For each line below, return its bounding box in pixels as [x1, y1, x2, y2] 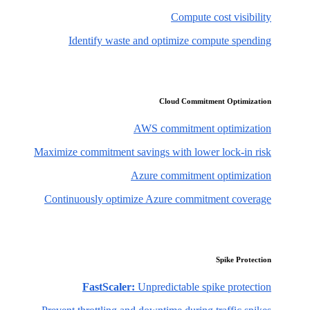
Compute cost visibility [171, 11, 271, 24]
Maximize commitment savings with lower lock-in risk [34, 146, 271, 158]
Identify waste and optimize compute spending [69, 35, 271, 47]
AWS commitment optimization [134, 122, 271, 135]
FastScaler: [82, 281, 135, 293]
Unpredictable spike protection [135, 281, 271, 293]
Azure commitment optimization [131, 170, 271, 182]
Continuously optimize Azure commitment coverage [44, 193, 271, 206]
